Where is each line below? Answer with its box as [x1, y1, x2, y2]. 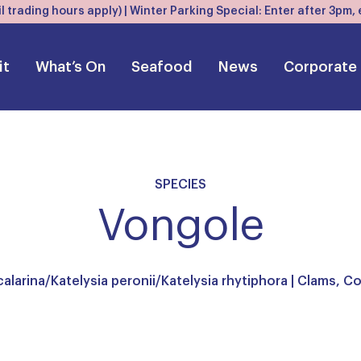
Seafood [131, 59, 193, 74]
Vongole [97, 205, 264, 248]
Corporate [284, 59, 357, 74]
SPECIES [155, 178, 206, 191]
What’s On [35, 59, 106, 74]
